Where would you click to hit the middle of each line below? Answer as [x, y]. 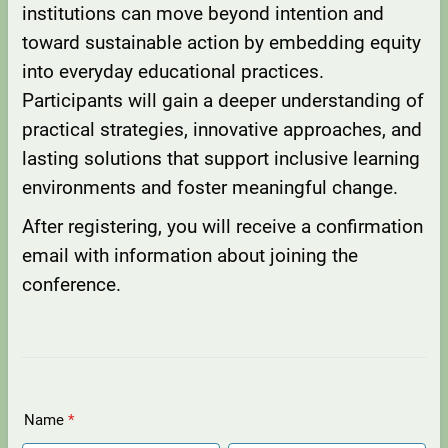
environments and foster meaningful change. [210, 188]
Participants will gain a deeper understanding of [223, 101]
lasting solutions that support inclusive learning [221, 159]
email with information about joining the [190, 256]
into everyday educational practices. [173, 72]
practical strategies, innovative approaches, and [222, 130]
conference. [71, 285]
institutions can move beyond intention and [203, 14]
